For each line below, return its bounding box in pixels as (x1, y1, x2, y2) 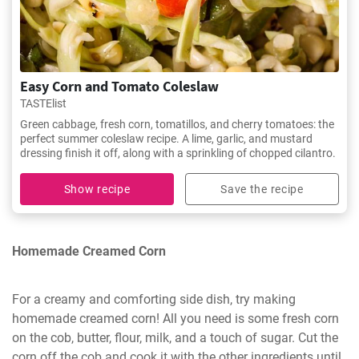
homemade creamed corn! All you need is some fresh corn (12, 310, 339, 326)
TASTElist (20, 96, 67, 110)
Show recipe (63, 182, 131, 196)
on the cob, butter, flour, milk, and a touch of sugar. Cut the (12, 329, 338, 345)
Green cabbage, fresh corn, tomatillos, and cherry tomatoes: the (20, 117, 334, 131)
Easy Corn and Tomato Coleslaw (20, 76, 219, 95)
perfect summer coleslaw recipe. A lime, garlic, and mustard (20, 131, 313, 145)
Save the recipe (220, 182, 304, 196)
